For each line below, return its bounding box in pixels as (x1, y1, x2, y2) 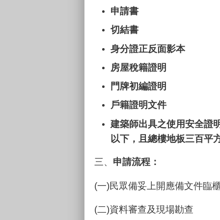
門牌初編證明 (110, 81, 166, 92)
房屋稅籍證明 (110, 62, 166, 73)
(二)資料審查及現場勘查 (94, 204, 193, 215)
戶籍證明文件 (110, 100, 166, 110)
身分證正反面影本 (110, 43, 185, 54)
